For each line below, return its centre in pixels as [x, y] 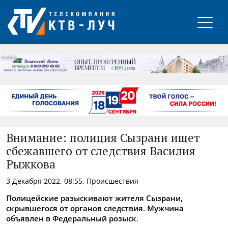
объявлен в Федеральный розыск [71, 218]
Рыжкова [31, 165]
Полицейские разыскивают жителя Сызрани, [94, 198]
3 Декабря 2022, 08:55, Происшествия [72, 181]
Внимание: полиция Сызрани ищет [103, 138]
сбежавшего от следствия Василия [101, 152]
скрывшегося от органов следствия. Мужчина [95, 208]
